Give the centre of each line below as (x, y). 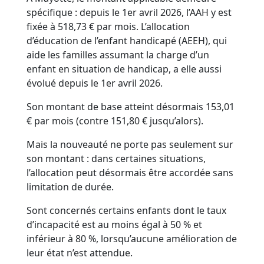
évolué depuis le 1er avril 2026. (95, 83)
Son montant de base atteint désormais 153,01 (131, 107)
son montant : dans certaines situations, (116, 159)
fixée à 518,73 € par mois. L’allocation (108, 27)
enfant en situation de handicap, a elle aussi (124, 69)
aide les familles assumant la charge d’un (118, 55)
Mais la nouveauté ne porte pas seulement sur (130, 145)
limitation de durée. (70, 187)
